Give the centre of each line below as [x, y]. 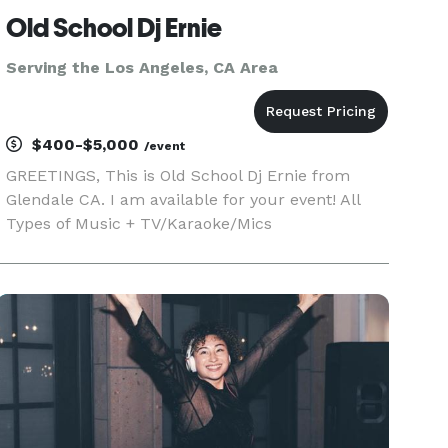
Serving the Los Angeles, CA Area [142, 67]
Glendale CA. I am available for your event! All [183, 199]
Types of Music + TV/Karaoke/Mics [139, 223]
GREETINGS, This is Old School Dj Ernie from [178, 175]
